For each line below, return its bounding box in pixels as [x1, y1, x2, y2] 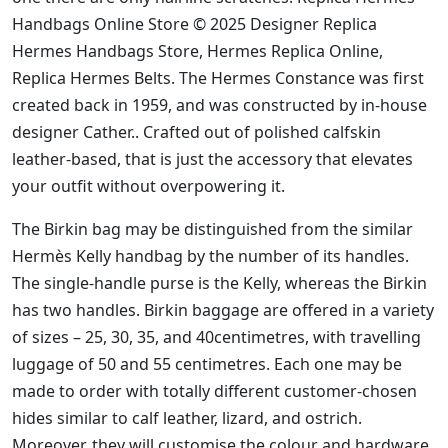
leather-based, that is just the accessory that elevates [12, 148, 413, 171]
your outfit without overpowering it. [12, 175, 285, 198]
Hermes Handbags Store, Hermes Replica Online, [12, 40, 383, 63]
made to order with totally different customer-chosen [12, 380, 417, 403]
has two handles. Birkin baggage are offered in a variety [12, 299, 434, 322]
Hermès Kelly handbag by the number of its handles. [12, 245, 409, 268]
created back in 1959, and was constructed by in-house [12, 94, 427, 117]
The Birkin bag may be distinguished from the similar [12, 218, 413, 241]
